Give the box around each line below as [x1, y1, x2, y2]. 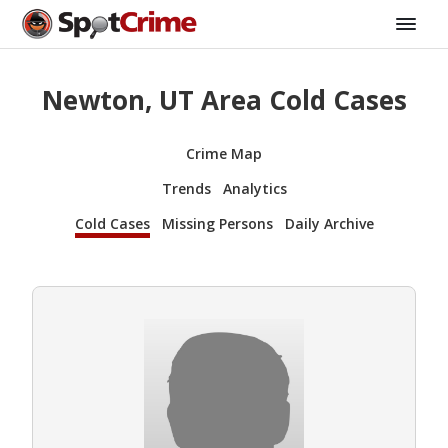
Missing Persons [161, 213, 273, 233]
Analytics [222, 178, 287, 198]
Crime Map [186, 143, 262, 163]
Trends [161, 178, 211, 198]
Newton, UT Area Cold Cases [41, 82, 407, 119]
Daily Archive [284, 213, 374, 233]
